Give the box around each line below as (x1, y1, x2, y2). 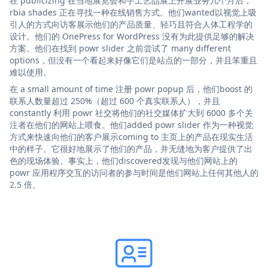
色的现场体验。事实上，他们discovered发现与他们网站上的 (10, 154, 237, 166)
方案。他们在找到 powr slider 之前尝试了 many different (10, 42, 231, 54)
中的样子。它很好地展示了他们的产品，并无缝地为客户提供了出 (10, 142, 252, 154)
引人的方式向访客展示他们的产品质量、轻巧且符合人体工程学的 (10, 18, 252, 30)
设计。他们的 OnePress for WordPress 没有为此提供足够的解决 (10, 30, 254, 42)
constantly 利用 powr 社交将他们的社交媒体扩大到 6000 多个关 (10, 106, 253, 118)
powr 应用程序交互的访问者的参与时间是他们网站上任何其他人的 (10, 166, 258, 178)
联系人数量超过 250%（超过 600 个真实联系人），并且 (10, 95, 220, 106)
